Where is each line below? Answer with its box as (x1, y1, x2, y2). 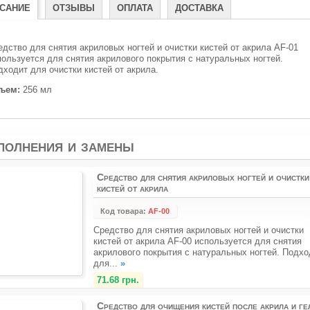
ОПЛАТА (117, 3, 153, 13)
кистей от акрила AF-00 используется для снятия (93, 236, 302, 246)
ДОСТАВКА (175, 3, 224, 13)
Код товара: (100, 207, 146, 215)
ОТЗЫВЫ (53, 3, 95, 13)
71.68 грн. (97, 275, 139, 285)
